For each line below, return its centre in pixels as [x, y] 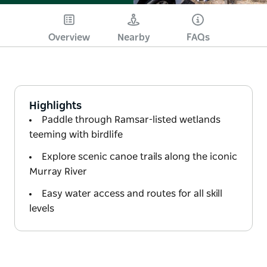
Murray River [58, 171]
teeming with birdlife [76, 134]
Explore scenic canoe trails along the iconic [139, 156]
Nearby [133, 37]
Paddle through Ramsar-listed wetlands [131, 119]
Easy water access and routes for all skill [132, 193]
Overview [69, 37]
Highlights [55, 106]
